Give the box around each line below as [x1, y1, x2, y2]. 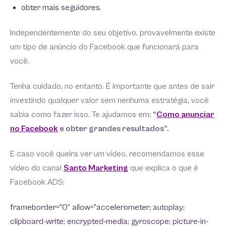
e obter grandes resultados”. [58, 124, 171, 134]
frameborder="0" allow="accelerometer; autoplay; [10, 202, 185, 212]
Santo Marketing [64, 163, 128, 173]
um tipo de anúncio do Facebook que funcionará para [10, 42, 199, 52]
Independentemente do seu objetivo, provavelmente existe [10, 28, 215, 38]
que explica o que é [128, 163, 198, 173]
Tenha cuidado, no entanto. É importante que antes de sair [10, 81, 214, 91]
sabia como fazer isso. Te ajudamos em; [10, 109, 153, 120]
